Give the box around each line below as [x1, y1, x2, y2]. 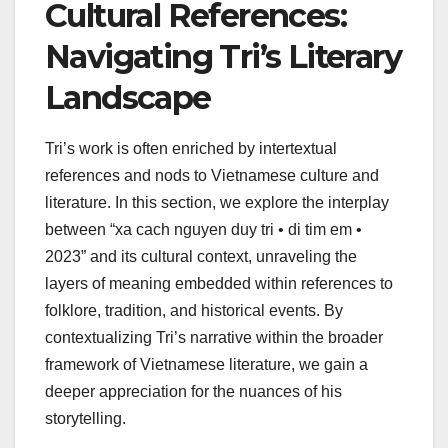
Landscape [45, 77, 211, 117]
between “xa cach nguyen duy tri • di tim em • [45, 221, 362, 239]
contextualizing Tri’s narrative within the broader [45, 329, 383, 347]
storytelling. [45, 410, 126, 428]
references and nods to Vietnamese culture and [45, 167, 379, 185]
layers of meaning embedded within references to [45, 275, 393, 293]
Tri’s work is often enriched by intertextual [45, 140, 337, 158]
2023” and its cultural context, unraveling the [45, 248, 357, 266]
